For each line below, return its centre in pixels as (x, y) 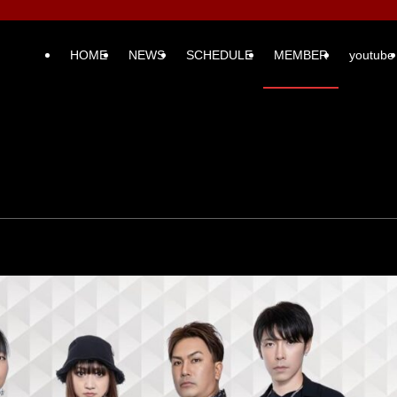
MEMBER (301, 54)
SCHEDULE (220, 54)
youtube (372, 54)
